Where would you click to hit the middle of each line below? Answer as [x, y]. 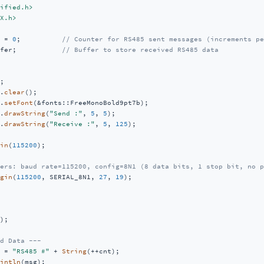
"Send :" [66, 113]
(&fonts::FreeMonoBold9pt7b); [93, 103]
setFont [18, 103]
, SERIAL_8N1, [70, 177]
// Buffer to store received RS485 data [140, 49]
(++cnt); [105, 251]
